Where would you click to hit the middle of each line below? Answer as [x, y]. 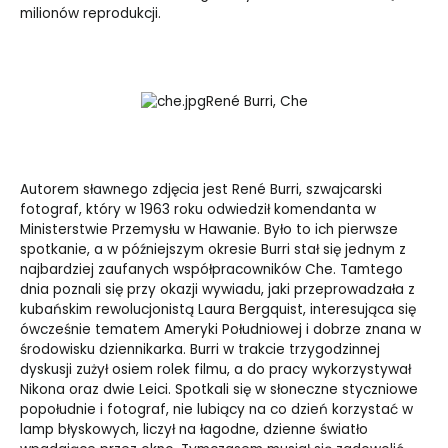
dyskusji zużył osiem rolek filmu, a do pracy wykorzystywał [215, 370]
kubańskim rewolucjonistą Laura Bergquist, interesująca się [218, 310]
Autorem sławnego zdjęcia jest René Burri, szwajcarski [201, 190]
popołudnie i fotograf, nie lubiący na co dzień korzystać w [216, 410]
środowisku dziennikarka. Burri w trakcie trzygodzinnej [200, 350]
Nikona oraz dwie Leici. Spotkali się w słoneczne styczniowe [219, 390]
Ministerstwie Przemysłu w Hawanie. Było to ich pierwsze [209, 230]
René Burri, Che [256, 102]
